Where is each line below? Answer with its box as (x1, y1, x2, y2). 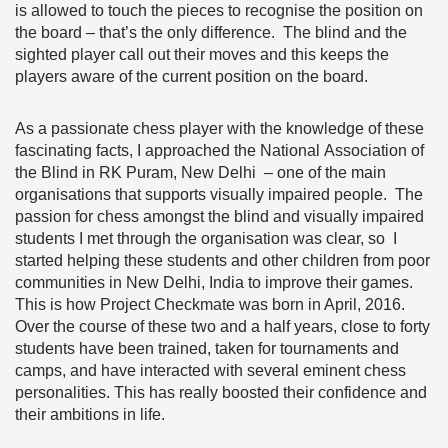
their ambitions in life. (15, 406, 165, 423)
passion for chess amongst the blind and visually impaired (15, 208, 424, 225)
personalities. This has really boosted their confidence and (15, 384, 427, 401)
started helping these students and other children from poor (15, 252, 430, 269)
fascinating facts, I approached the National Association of (15, 142, 424, 159)
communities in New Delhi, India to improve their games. (15, 274, 413, 291)
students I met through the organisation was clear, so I (15, 230, 397, 247)
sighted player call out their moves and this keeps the (15, 46, 389, 63)
